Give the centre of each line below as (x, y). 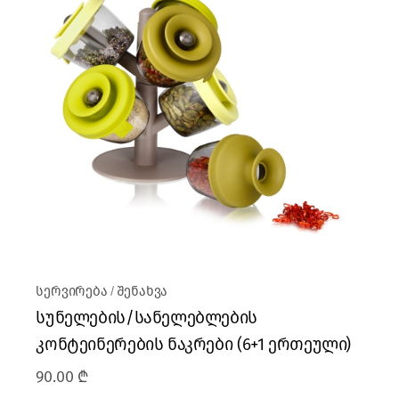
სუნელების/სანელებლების (147, 318)
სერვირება (72, 292)
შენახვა (142, 292)
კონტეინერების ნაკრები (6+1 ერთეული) (194, 345)
